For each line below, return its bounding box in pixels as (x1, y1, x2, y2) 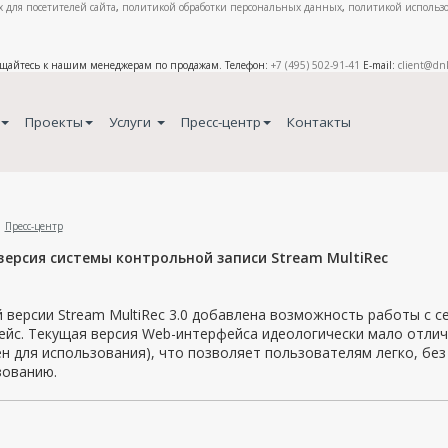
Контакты (286, 113, 351, 131)
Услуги (108, 113, 155, 131)
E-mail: (360, 58, 398, 72)
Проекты (24, 113, 83, 131)
